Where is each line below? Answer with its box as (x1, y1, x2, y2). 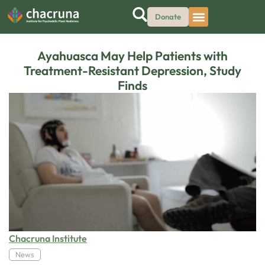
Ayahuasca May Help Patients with (37, 48, 228, 63)
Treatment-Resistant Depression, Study (24, 63, 241, 78)
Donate (155, 12, 181, 21)
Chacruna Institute (9, 232, 87, 245)
